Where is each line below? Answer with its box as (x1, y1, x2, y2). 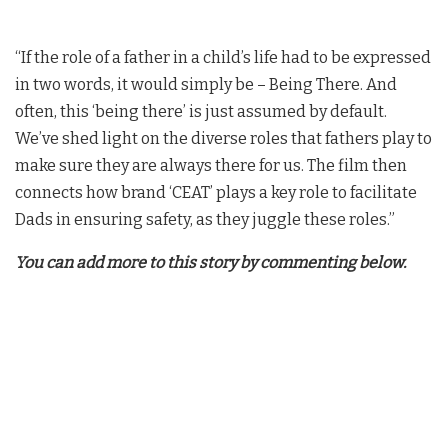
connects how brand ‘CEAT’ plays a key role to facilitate (15, 182, 417, 202)
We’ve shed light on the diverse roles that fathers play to (15, 128, 432, 148)
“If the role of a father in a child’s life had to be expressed (15, 47, 431, 67)
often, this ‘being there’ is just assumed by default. (15, 101, 390, 121)
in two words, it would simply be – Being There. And (15, 74, 397, 94)
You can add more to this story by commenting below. (15, 252, 406, 272)
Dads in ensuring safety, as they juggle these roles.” (15, 209, 395, 229)
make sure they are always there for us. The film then (15, 155, 407, 175)
